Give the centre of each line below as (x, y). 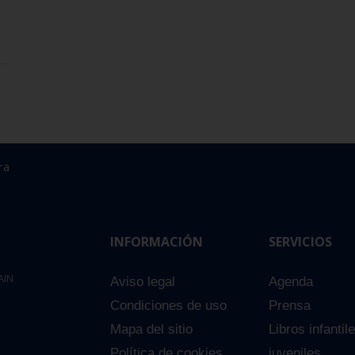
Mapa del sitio (151, 330)
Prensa (290, 306)
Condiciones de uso (168, 306)
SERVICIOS (300, 242)
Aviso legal (143, 282)
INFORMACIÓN (157, 242)
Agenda (291, 282)
